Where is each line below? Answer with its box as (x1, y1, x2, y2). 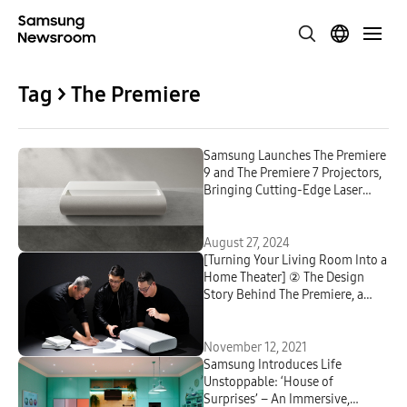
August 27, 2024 (203, 235, 290, 251)
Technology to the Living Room (203, 200, 377, 215)
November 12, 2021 (203, 340, 307, 355)
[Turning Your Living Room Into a (203, 253, 387, 268)
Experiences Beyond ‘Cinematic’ (203, 322, 381, 337)
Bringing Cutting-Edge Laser (203, 183, 362, 198)
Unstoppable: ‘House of (203, 374, 333, 390)
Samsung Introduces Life (203, 357, 342, 372)
